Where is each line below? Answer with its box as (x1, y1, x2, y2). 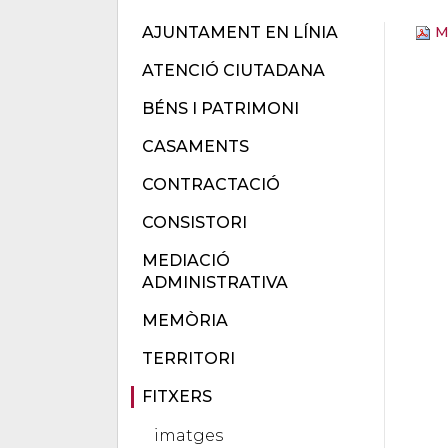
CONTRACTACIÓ (142, 175, 280, 194)
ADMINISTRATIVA (142, 273, 288, 292)
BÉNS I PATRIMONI (142, 99, 299, 118)
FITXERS (142, 387, 212, 406)
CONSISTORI (142, 213, 247, 232)
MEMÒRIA (142, 311, 228, 330)
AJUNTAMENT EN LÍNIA (142, 23, 338, 42)
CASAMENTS (142, 137, 249, 156)
